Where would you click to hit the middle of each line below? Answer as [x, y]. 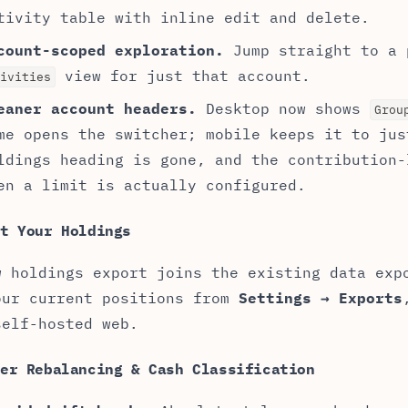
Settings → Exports [321, 298]
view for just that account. [183, 76]
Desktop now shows [283, 108]
